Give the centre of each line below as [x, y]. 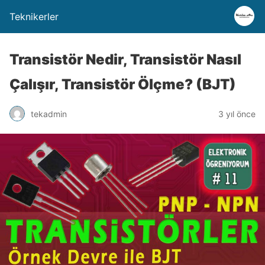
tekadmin [49, 114]
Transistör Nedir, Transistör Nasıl [125, 59]
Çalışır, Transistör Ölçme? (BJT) [123, 84]
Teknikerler [34, 17]
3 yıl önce [237, 114]
